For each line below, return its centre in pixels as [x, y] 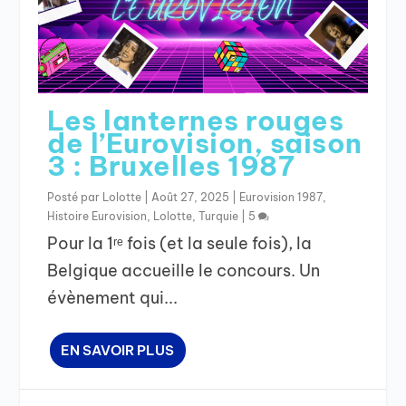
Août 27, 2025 [191, 197]
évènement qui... [113, 297]
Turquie [219, 216]
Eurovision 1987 [281, 197]
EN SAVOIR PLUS [118, 350]
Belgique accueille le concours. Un [184, 270]
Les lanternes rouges [196, 120]
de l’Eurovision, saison [205, 143]
